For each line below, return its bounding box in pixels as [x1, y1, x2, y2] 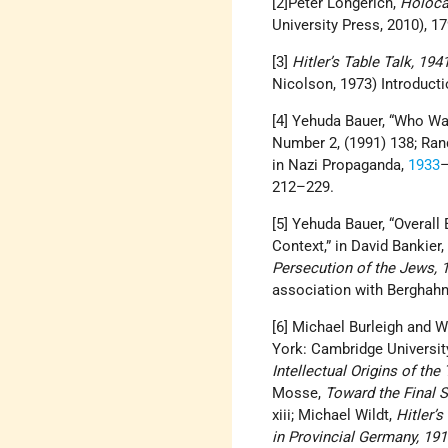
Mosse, [272, 384, 326, 403]
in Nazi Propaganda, [272, 156, 409, 175]
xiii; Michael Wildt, [272, 406, 397, 425]
